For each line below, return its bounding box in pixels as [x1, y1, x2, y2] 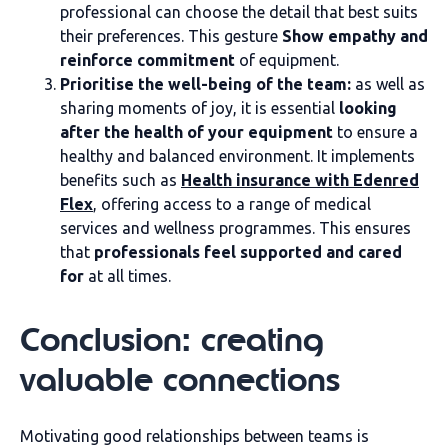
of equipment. [235, 51, 339, 69]
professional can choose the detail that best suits [60, 3, 418, 21]
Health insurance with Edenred [181, 171, 419, 189]
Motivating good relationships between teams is [20, 427, 369, 445]
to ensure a [333, 123, 418, 141]
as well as [355, 75, 425, 93]
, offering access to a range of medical [93, 195, 371, 213]
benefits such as [60, 171, 181, 189]
